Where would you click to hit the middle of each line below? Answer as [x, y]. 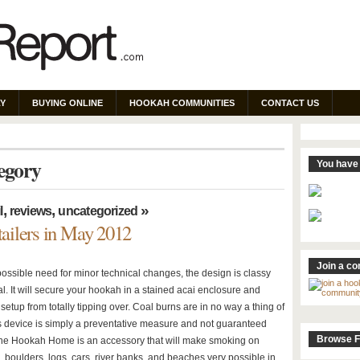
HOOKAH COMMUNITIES [182, 103]
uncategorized [98, 211]
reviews [31, 211]
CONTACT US [290, 103]
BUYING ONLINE [67, 103]
